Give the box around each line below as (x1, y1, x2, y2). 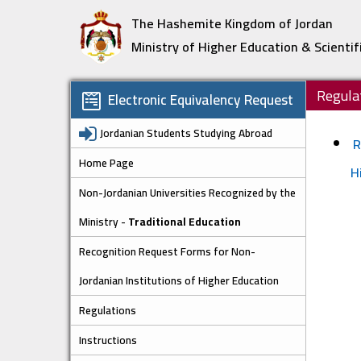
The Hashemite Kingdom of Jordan (131, 11, 333, 35)
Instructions (79, 330, 137, 351)
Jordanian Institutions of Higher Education (79, 270, 279, 292)
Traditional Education (128, 211, 241, 233)
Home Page (79, 152, 134, 174)
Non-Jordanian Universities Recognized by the (79, 182, 296, 204)
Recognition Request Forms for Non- (79, 241, 255, 263)
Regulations (79, 300, 136, 322)
